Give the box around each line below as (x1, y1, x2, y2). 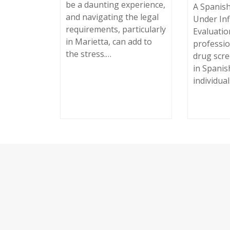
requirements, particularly (66, 24, 166, 35)
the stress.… (66, 48, 111, 60)
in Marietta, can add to (66, 36, 152, 48)
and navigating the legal (66, 11, 159, 23)
